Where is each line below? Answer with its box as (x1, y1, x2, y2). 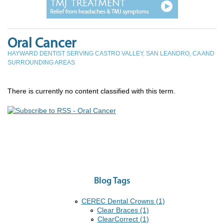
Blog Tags (93, 176, 130, 186)
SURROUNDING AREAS (7, 59, 75, 66)
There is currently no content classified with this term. (7, 87, 175, 95)
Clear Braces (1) (97, 206, 149, 214)
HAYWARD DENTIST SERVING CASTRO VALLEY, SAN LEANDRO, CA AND (7, 50, 214, 57)
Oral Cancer (7, 37, 76, 51)
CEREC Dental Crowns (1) (81, 197, 165, 205)
